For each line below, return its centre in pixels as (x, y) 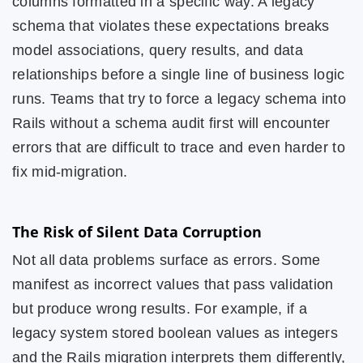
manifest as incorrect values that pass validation (173, 284)
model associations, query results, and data (158, 50)
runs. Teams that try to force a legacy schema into (179, 99)
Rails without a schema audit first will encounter (171, 123)
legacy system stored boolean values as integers (175, 333)
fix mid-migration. (70, 172)
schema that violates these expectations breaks (171, 26)
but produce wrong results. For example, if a (160, 309)
